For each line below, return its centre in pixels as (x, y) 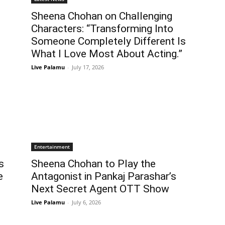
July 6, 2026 (86, 202)
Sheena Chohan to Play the (93, 163)
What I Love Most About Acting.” (107, 53)
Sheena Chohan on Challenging (102, 16)
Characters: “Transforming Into (102, 28)
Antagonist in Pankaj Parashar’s (104, 176)
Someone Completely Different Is (108, 41)
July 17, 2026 (88, 67)
